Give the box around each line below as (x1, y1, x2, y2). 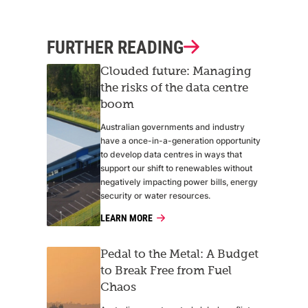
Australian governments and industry (100, 122, 245, 133)
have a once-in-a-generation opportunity (100, 135, 261, 146)
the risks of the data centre (100, 82, 248, 95)
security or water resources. (100, 190, 210, 201)
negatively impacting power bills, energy (100, 177, 258, 188)
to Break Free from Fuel (100, 265, 232, 278)
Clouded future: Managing (100, 66, 252, 78)
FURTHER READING (47, 37, 184, 58)
